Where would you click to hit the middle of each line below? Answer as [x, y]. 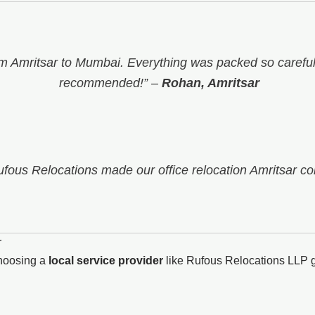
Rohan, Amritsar [211, 83]
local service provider [106, 261]
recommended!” [103, 83]
